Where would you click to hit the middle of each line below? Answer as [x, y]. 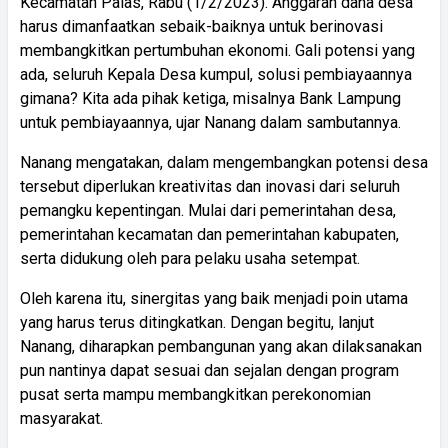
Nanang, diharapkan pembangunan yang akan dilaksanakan [221, 346]
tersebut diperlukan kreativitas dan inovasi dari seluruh [210, 186]
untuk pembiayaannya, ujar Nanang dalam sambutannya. [210, 122]
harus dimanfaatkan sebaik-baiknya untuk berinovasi [201, 26]
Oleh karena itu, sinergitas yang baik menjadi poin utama [214, 298]
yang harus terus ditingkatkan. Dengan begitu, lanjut [197, 322]
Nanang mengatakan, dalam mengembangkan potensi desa [224, 162]
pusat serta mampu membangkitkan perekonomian [195, 394]
